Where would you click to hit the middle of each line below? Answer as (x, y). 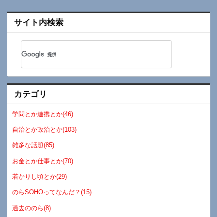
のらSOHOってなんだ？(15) (52, 192)
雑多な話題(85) (33, 145)
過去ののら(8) (32, 208)
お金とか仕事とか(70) (43, 161)
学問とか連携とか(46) (43, 114)
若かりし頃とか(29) (40, 176)
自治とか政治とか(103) (45, 129)
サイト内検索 (39, 22)
